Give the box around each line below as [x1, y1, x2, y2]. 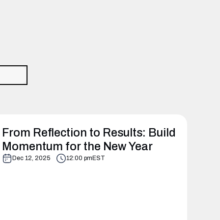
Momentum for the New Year [2, 139, 153, 153]
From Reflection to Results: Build [2, 126, 176, 139]
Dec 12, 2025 [12, 155, 51, 162]
